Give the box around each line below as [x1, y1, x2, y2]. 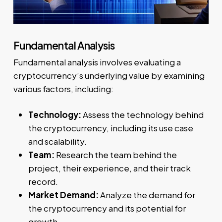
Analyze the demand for [98, 189, 195, 201]
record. [28, 176, 58, 187]
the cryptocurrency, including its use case [28, 122, 193, 134]
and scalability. [28, 136, 87, 147]
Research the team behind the [54, 149, 177, 161]
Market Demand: [28, 189, 99, 201]
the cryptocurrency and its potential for [28, 203, 186, 214]
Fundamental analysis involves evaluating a [13, 56, 181, 67]
